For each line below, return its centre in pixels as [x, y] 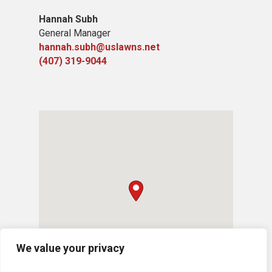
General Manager [75, 33]
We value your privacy [70, 248]
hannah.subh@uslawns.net [99, 47]
